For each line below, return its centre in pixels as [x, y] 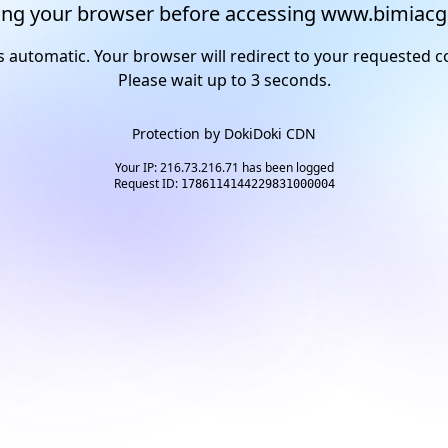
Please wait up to [184, 80]
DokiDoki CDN [270, 133]
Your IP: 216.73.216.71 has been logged [224, 167]
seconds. [295, 80]
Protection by [178, 133]
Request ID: [147, 183]
